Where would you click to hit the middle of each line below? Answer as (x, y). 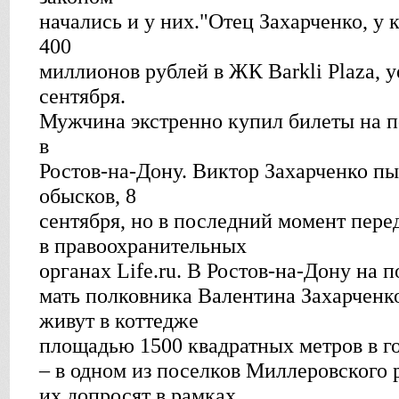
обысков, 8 (88, 196)
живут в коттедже (119, 321)
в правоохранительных (143, 246)
